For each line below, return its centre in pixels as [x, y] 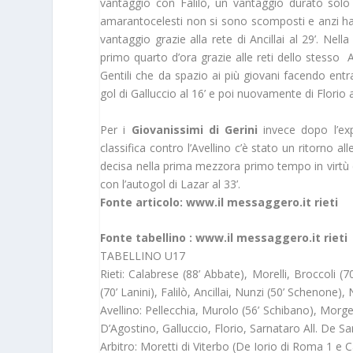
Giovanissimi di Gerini [194, 129]
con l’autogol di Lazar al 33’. [171, 184]
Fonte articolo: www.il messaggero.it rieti [219, 202]
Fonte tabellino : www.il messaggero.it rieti [224, 238]
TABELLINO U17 [143, 256]
